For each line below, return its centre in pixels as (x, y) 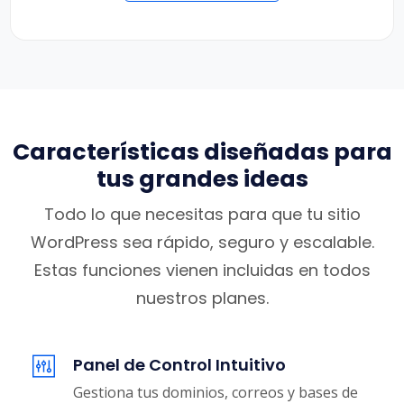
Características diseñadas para (202, 152)
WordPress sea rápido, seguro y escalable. (202, 243)
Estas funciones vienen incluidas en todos (202, 271)
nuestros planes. (202, 298)
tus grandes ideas (202, 179)
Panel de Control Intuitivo (179, 365)
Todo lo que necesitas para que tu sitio (202, 215)
